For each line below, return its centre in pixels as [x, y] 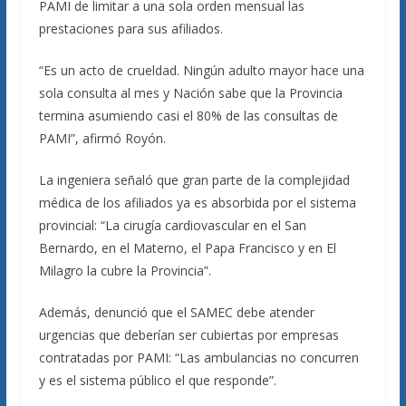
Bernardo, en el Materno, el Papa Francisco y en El [187, 248]
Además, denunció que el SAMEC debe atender [176, 312]
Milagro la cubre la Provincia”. [125, 271]
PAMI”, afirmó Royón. [102, 138]
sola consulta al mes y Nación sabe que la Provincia [190, 93]
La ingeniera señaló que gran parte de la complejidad [194, 180]
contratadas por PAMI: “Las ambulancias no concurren [198, 358]
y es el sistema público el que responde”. [157, 380]
